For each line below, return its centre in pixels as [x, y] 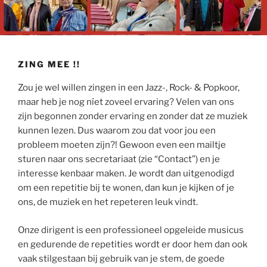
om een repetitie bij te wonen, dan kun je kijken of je [126, 188]
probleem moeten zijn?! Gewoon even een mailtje [122, 145]
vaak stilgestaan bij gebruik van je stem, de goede [121, 258]
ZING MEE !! [49, 64]
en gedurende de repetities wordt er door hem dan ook [133, 244]
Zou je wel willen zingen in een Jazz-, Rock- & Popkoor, [129, 88]
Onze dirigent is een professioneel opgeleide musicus [131, 230]
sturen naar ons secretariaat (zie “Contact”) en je [119, 159]
